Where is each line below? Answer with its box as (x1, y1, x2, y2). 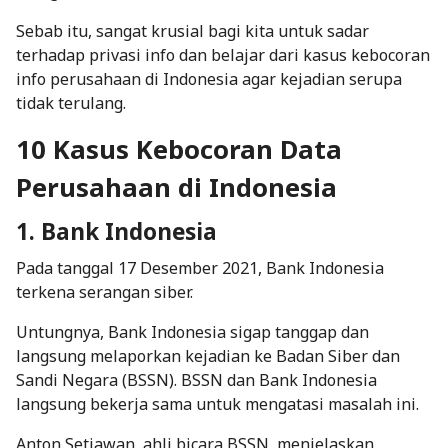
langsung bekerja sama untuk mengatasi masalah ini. (16, 392, 419, 415)
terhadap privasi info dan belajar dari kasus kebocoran (16, 43, 430, 66)
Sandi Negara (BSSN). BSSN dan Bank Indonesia (16, 368, 377, 391)
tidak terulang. (16, 91, 126, 114)
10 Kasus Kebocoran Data (16, 131, 342, 167)
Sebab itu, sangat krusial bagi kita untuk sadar (16, 19, 369, 42)
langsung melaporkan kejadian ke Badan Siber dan (16, 344, 400, 367)
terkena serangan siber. (16, 280, 197, 303)
